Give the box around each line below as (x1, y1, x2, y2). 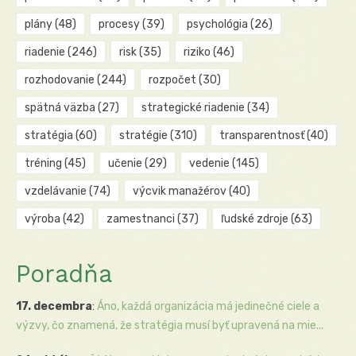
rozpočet (148, 72, 196, 87)
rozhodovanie (25, 72, 95, 87)
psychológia (186, 17, 248, 31)
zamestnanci (106, 211, 175, 226)
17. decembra (16, 299, 92, 313)
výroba (25, 211, 60, 226)
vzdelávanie (25, 184, 87, 198)
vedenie (188, 156, 230, 170)
